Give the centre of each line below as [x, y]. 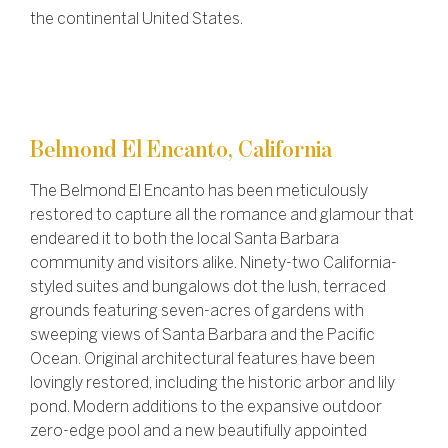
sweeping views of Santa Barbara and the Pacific [202, 336]
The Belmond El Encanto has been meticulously [199, 192]
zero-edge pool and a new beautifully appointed [198, 432]
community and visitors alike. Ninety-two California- [213, 264]
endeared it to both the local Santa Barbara [184, 240]
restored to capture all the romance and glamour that [222, 216]
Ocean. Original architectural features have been [202, 360]
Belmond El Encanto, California [181, 150]
